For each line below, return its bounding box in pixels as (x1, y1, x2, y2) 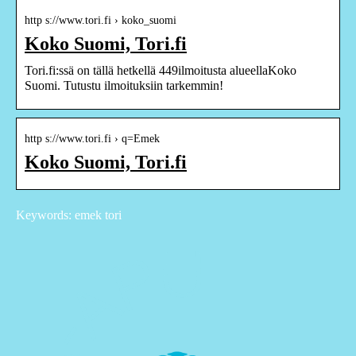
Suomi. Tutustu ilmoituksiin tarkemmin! (25, 78, 223, 92)
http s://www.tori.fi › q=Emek (25, 132, 160, 145)
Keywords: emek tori (16, 207, 122, 222)
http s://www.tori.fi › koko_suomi (25, 14, 176, 26)
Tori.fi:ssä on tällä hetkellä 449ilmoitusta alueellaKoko (25, 63, 296, 77)
